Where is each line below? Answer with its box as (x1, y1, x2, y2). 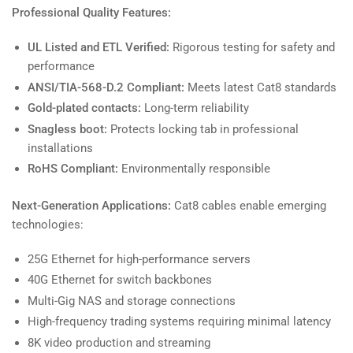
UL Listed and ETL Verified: (28, 40, 169, 55)
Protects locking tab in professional (107, 121, 299, 136)
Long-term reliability (141, 101, 249, 116)
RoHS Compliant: (28, 162, 118, 176)
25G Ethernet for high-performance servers (28, 251, 251, 266)
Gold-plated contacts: (28, 101, 141, 116)
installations (28, 140, 93, 155)
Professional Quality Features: (12, 6, 171, 20)
